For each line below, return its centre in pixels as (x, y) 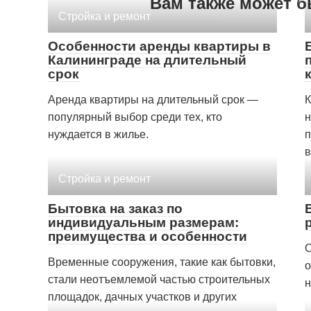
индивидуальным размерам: (143, 222)
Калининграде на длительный (147, 60)
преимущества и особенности (148, 236)
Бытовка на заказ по (115, 208)
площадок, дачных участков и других (142, 296)
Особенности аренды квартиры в (159, 46)
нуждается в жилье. (98, 134)
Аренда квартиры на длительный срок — (153, 99)
